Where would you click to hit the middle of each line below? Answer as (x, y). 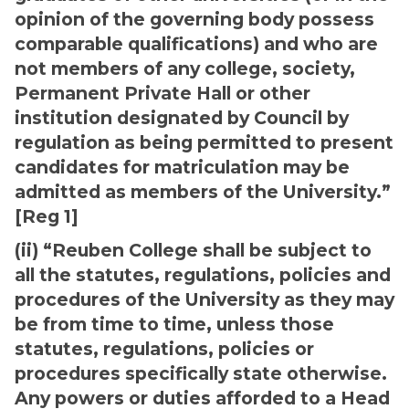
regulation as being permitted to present (204, 142)
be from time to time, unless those (174, 324)
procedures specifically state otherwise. (201, 373)
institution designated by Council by (182, 118)
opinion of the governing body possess (194, 19)
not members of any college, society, (185, 68)
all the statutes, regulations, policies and (203, 275)
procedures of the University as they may (204, 299)
